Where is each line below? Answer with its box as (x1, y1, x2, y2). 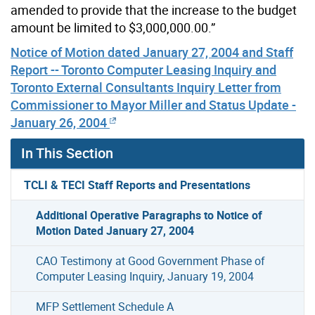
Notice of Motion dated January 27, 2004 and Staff (11, 43, 293, 60)
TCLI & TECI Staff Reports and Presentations (24, 176, 251, 193)
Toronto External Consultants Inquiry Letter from (11, 78, 281, 96)
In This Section (21, 143, 113, 162)
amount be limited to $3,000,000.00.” (11, 18, 215, 36)
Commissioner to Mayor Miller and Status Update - (11, 96, 296, 113)
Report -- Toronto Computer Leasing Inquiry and (11, 60, 276, 78)
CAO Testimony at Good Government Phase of (36, 252, 266, 269)
